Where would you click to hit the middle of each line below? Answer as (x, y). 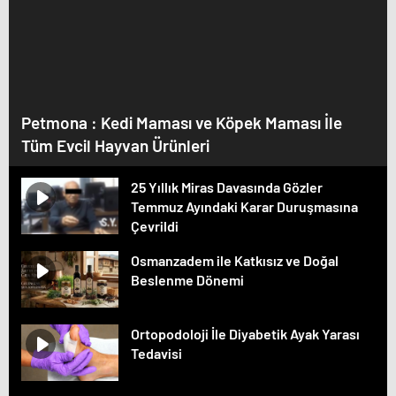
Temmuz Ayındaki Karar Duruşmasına (244, 206)
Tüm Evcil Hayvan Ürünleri (115, 145)
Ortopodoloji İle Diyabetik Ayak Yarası (245, 334)
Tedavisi (156, 353)
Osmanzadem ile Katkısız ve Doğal (235, 260)
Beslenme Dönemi (187, 280)
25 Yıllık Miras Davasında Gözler (227, 187)
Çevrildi (155, 226)
